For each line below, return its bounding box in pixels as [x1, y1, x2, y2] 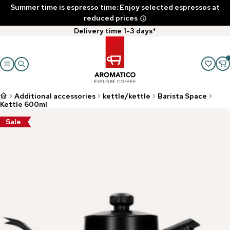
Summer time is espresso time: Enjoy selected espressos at [10, 3, 220, 12]
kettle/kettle [103, 91, 150, 101]
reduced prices [83, 13, 138, 23]
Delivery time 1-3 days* [74, 26, 156, 35]
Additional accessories [14, 91, 95, 101]
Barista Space [158, 91, 207, 101]
